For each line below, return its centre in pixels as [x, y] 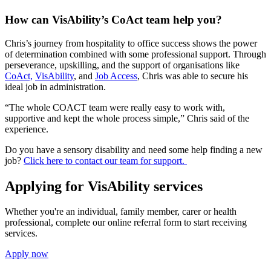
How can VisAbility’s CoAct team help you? [113, 19]
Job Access [116, 76]
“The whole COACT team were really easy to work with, [115, 107]
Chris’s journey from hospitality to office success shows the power [131, 43]
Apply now [27, 254]
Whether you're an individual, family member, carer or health [121, 212]
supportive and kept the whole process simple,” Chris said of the [127, 118]
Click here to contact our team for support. [105, 160]
